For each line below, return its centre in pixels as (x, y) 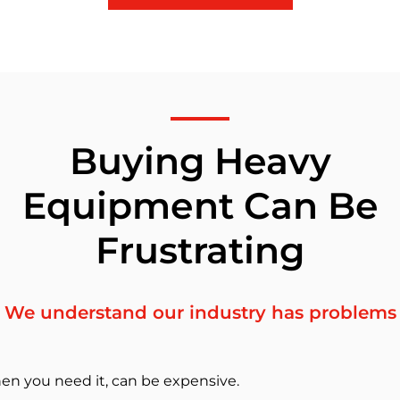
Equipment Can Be (200, 206)
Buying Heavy (200, 161)
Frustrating (200, 250)
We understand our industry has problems (200, 313)
